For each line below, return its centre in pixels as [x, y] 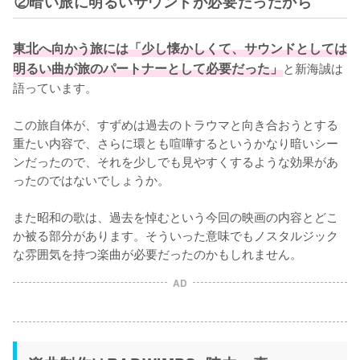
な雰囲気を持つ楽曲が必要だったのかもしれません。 [157, 253]
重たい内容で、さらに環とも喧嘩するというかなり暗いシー [176, 142]
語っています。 [55, 86]
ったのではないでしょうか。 [91, 179]
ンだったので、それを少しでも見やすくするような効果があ [176, 160]
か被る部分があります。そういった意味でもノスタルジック [176, 234]
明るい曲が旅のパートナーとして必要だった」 [148, 67]
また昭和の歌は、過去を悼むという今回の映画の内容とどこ [176, 216]
